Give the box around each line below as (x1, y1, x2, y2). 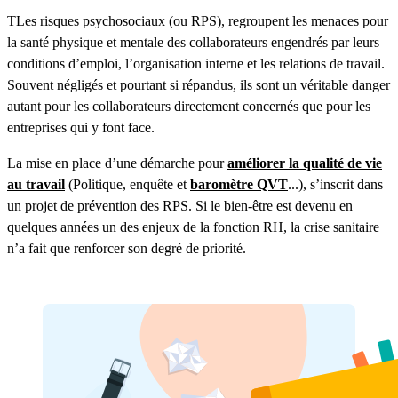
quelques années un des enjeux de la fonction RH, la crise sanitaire (7, 219, 379, 235)
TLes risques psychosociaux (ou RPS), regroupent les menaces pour (7, 13, 388, 29)
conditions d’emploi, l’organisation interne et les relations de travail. (7, 56, 385, 72)
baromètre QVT (190, 177, 288, 193)
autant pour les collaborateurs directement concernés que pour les (7, 99, 370, 115)
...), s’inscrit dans (288, 177, 383, 193)
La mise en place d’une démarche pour (7, 155, 227, 171)
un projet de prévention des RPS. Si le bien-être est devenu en (7, 198, 353, 214)
